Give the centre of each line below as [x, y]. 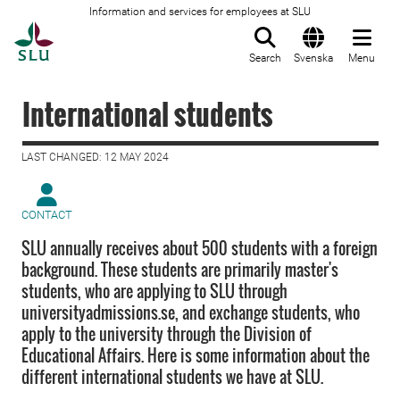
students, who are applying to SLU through [154, 291]
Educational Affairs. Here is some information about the [196, 355]
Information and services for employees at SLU [200, 12]
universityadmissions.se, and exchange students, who [191, 312]
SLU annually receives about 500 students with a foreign [200, 248]
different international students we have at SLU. [172, 377]
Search [265, 58]
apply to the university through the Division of [167, 334]
